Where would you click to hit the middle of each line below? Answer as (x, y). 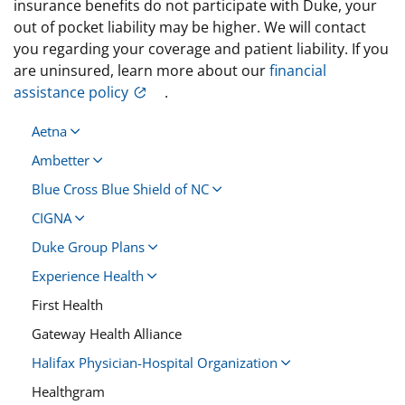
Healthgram (68, 391)
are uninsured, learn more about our (141, 70)
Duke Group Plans (88, 246)
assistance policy (71, 92)
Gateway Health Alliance (107, 333)
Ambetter (61, 160)
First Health (67, 304)
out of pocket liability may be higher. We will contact (190, 27)
